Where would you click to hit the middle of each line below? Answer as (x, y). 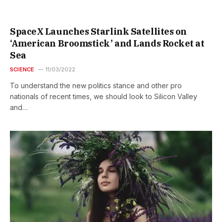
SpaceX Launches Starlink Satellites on (98, 32)
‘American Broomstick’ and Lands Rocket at (107, 44)
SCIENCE (22, 70)
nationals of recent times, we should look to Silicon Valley (104, 97)
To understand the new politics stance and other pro (96, 86)
